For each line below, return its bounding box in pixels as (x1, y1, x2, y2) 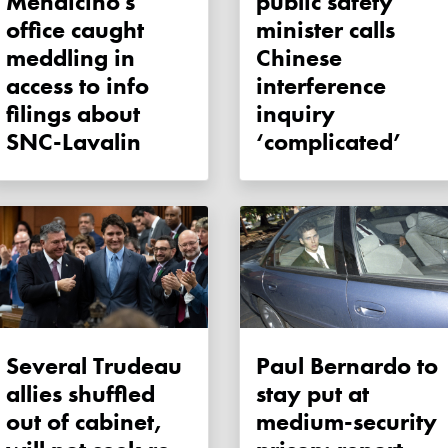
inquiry (256, 98, 335, 130)
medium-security (256, 406, 437, 438)
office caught (6, 14, 144, 46)
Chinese (256, 42, 342, 74)
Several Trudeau (6, 350, 182, 382)
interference (256, 70, 386, 102)
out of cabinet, (6, 406, 162, 438)
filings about (6, 98, 140, 130)
